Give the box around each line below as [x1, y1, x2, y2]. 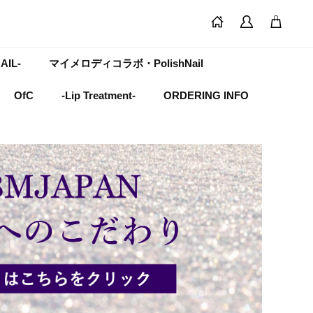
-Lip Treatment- [61, 89, 136, 101]
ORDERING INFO [163, 89, 249, 101]
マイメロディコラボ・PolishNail [48, 57, 203, 69]
